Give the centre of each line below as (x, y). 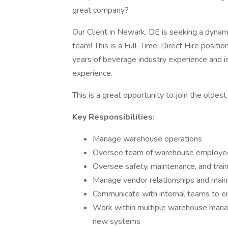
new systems (117, 221)
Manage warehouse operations (147, 139)
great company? (101, 10)
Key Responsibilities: (113, 117)
